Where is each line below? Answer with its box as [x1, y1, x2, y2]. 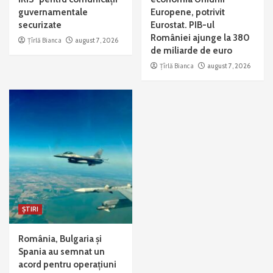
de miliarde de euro [150, 44, 232, 56]
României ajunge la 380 [150, 32, 250, 43]
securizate [18, 19, 62, 30]
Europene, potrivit [150, 6, 225, 18]
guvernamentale [18, 6, 88, 18]
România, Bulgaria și [18, 233, 102, 244]
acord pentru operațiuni [18, 258, 116, 270]
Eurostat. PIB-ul [150, 19, 214, 30]
